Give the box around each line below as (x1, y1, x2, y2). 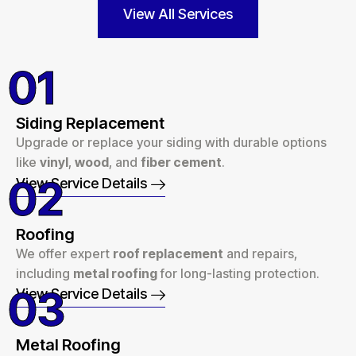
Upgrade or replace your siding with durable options (16, 134, 327, 151)
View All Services (123, 6, 233, 23)
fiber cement (141, 154, 222, 171)
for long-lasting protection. (157, 265, 319, 281)
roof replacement (113, 245, 223, 261)
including (16, 265, 73, 281)
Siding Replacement (16, 114, 164, 133)
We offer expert (16, 245, 113, 261)
